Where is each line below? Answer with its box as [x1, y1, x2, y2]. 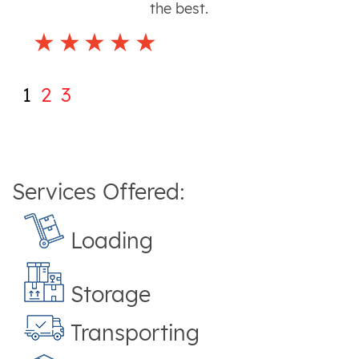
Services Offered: [12, 178, 185, 206]
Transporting [64, 319, 200, 347]
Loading [64, 226, 153, 254]
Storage [64, 280, 151, 308]
